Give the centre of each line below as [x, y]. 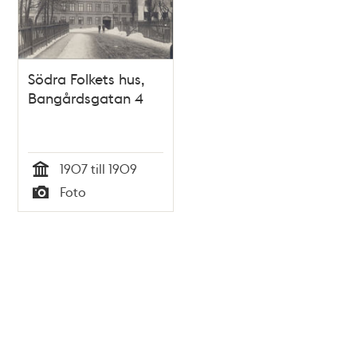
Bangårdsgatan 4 [86, 98]
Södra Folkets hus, [87, 79]
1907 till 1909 [99, 169]
